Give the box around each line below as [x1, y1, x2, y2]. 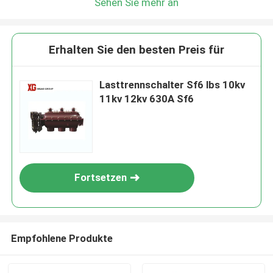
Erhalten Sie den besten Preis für [49, 43, 224, 57]
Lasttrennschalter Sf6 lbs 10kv [99, 79, 246, 91]
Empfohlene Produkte [10, 232, 113, 244]
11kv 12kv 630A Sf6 [99, 93, 194, 105]
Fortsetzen [74, 171, 127, 184]
